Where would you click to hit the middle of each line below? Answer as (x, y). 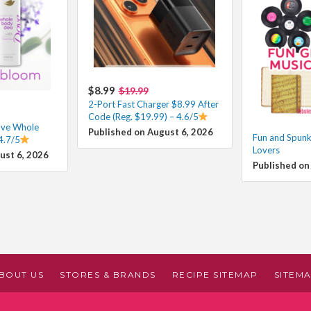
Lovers (266, 150)
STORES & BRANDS (108, 274)
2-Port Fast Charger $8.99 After (153, 104)
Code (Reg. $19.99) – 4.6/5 (143, 116)
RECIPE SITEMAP (215, 274)
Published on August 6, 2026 (150, 132)
